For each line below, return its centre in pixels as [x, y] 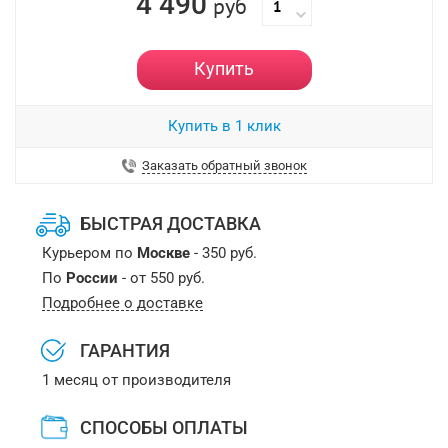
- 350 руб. [223, 253]
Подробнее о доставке [122, 303]
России [91, 278]
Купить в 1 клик [224, 126]
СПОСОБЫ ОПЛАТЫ [163, 427]
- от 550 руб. [161, 278]
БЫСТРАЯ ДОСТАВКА [170, 223]
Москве [163, 253]
